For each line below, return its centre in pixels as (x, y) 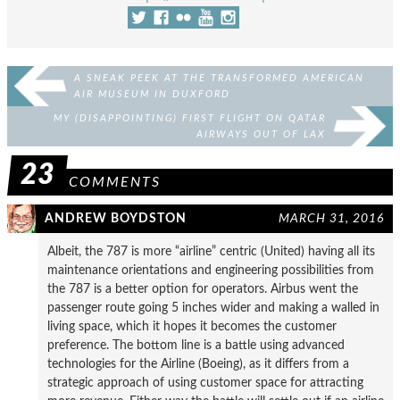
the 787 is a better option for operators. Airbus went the (203, 288)
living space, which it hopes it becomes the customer (192, 326)
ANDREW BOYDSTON (116, 218)
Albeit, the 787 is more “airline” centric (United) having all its (211, 251)
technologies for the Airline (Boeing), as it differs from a (198, 363)
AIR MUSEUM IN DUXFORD (152, 94)
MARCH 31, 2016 (331, 218)
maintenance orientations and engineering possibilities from (211, 270)
